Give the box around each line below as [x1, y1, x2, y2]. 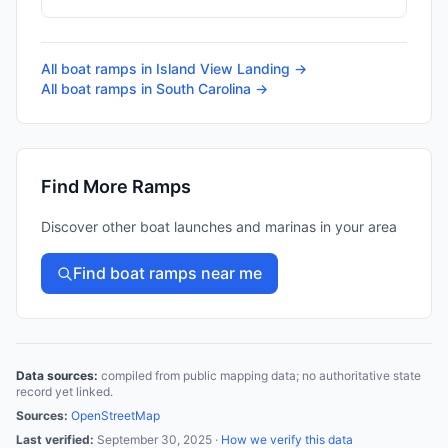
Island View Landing [156, 60, 290, 77]
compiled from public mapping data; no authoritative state [98, 368, 421, 383]
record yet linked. [16, 384, 113, 399]
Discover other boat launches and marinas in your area [41, 218, 397, 235]
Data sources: [16, 368, 98, 383]
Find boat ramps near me [73, 263, 262, 283]
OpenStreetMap [71, 408, 160, 423]
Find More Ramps [41, 176, 191, 197]
